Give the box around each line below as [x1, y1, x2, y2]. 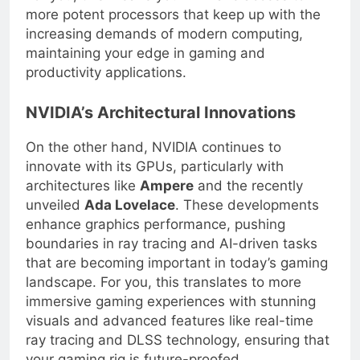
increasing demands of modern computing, [26, 39, 303, 55]
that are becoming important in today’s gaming [26, 268, 328, 284]
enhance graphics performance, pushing [26, 229, 285, 246]
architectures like [26, 190, 140, 207]
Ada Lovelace [84, 210, 175, 227]
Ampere [140, 190, 194, 207]
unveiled [26, 210, 84, 227]
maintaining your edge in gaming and [26, 58, 265, 75]
